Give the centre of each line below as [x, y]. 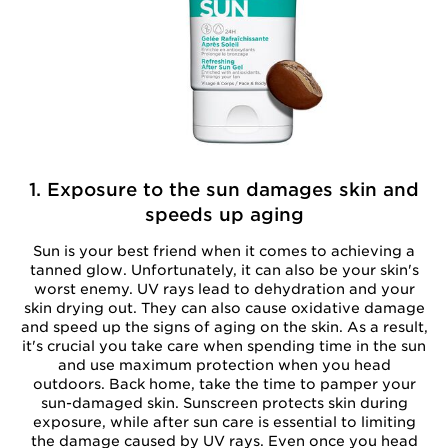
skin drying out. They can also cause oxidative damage [224, 308]
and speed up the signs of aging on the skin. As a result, [224, 327]
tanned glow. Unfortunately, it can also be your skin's [224, 270]
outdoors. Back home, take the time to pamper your [224, 384]
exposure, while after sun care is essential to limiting [224, 422]
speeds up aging [224, 214]
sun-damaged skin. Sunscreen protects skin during [224, 403]
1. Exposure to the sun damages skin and [224, 189]
